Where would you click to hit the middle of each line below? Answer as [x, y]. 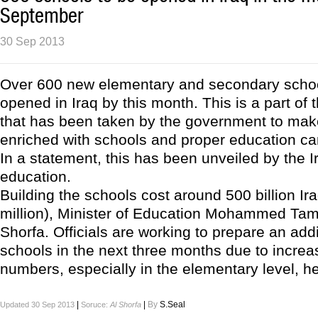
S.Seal [172, 305]
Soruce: [95, 305]
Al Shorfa [126, 305]
